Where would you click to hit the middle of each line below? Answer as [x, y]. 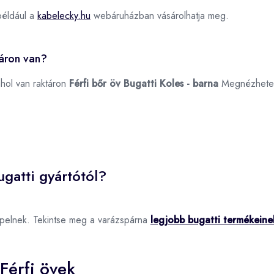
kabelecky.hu [64, 15]
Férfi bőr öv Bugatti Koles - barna [144, 83]
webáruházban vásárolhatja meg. [160, 15]
